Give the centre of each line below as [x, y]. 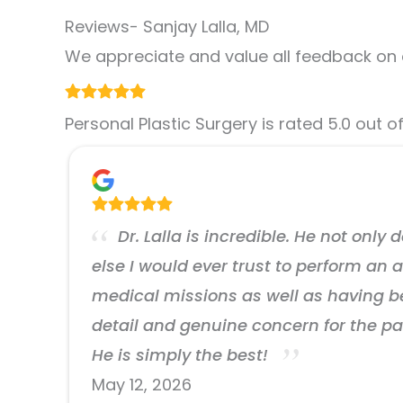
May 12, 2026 [142, 384]
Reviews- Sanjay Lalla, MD [167, 26]
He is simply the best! [182, 354]
